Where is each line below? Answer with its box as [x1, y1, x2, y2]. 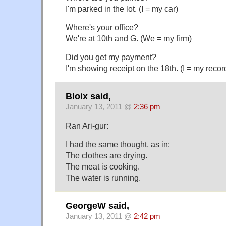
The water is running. [66, 173, 141, 182]
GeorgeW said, [66, 201, 129, 211]
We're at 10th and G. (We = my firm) [66, 33, 192, 43]
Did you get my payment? [66, 52, 156, 62]
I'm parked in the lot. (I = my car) [66, 4, 178, 13]
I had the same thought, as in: [66, 140, 170, 149]
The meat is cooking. [66, 162, 140, 171]
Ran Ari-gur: [66, 121, 108, 131]
